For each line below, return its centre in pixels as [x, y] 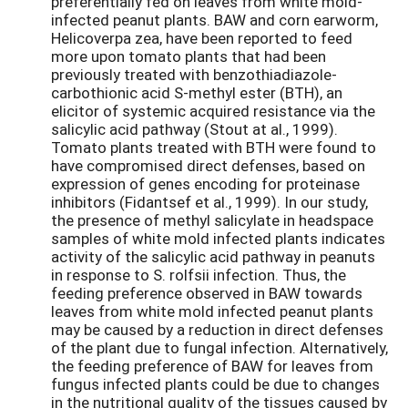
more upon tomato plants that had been [189, 56]
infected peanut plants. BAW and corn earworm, [214, 20]
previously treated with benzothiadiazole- [194, 75]
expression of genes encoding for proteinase [205, 184]
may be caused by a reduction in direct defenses [217, 330]
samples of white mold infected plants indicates [218, 239]
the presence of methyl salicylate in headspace [212, 220]
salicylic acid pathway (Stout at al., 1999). [194, 129]
